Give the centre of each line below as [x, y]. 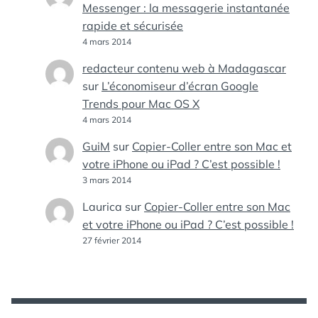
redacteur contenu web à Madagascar [184, 68]
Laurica [102, 207]
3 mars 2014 [107, 180]
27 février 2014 [112, 240]
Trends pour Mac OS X [141, 104]
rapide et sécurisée [133, 26]
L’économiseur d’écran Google [180, 86]
